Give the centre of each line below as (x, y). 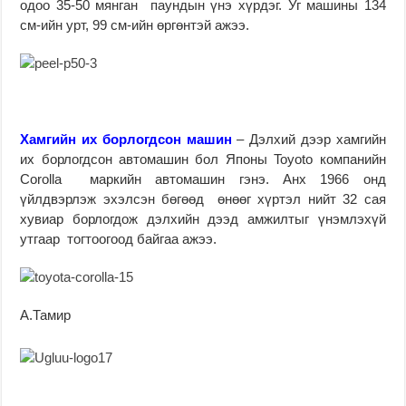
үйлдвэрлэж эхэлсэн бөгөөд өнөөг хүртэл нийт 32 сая (203, 198)
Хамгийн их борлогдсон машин (126, 139)
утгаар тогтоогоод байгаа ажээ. (119, 238)
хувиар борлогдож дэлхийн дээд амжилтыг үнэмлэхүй (203, 218)
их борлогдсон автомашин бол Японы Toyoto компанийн (203, 159)
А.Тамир (46, 314)
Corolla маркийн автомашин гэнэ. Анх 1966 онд (203, 179)
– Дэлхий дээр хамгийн (309, 139)
